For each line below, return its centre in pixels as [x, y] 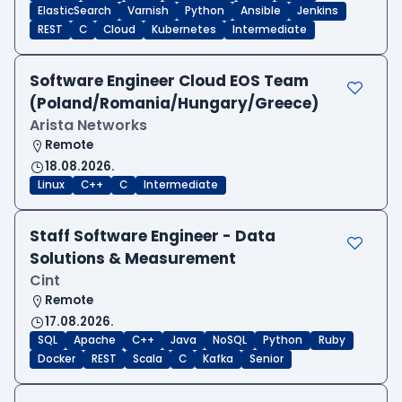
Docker [57, 359]
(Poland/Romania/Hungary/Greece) [174, 104]
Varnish [148, 11]
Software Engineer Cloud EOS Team [169, 81]
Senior [267, 359]
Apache [95, 341]
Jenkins [318, 11]
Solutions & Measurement [133, 259]
